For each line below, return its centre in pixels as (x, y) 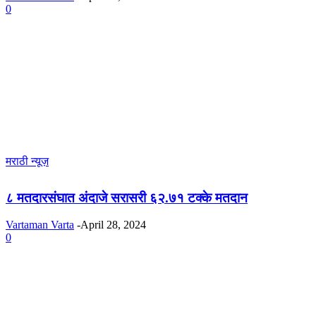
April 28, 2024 (113, 225)
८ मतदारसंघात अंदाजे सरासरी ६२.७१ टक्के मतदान (127, 197)
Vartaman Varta (40, 225)
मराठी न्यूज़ (27, 161)
